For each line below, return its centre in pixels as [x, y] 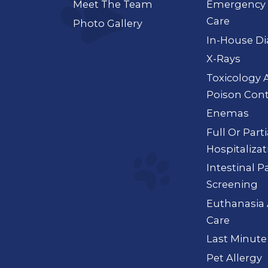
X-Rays [224, 59]
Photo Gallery [108, 23]
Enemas [228, 113]
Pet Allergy [234, 258]
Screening [232, 185]
